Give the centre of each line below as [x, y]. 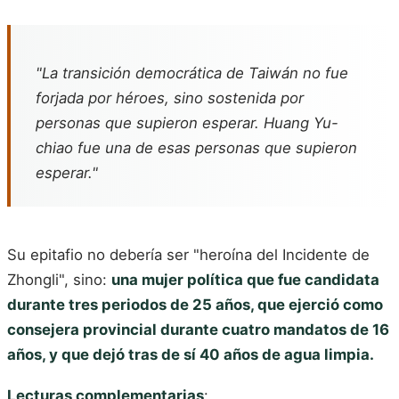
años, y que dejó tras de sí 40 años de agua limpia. [191, 355]
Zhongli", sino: [59, 280]
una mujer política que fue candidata [245, 280]
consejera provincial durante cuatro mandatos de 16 [198, 330]
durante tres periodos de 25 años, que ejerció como [195, 305]
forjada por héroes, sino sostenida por [170, 98]
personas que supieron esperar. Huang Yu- [187, 123]
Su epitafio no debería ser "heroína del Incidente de [188, 255]
